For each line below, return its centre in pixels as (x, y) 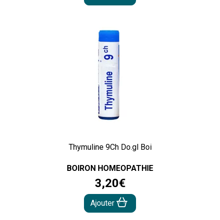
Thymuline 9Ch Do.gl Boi (110, 147)
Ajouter (103, 203)
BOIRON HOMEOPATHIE (110, 168)
